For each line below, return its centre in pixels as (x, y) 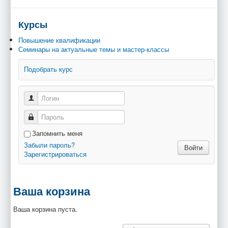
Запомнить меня (57, 133)
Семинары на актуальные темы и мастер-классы (94, 49)
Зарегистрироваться (55, 154)
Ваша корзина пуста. (45, 209)
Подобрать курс (48, 69)
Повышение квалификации (59, 40)
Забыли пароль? (49, 145)
